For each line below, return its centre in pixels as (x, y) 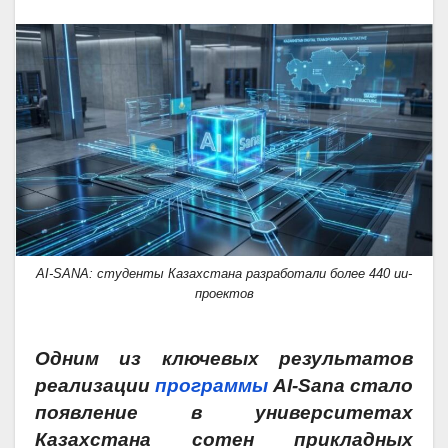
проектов (224, 294)
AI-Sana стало (340, 386)
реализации (95, 386)
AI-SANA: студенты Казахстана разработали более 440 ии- (224, 274)
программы (211, 386)
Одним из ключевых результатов (224, 359)
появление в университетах (224, 413)
